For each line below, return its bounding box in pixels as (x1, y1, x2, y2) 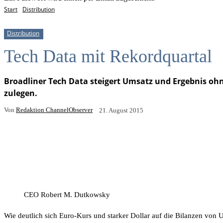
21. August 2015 (99, 106, 143, 114)
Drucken (167, 137, 190, 145)
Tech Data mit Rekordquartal (4, 46, 212, 67)
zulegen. (4, 88, 37, 99)
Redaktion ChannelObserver (16, 106, 93, 113)
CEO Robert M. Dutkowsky (24, 190, 110, 199)
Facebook (24, 137, 51, 145)
